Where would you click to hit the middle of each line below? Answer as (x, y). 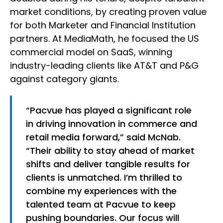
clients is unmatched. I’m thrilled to (104, 178)
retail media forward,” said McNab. (103, 137)
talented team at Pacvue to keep (101, 205)
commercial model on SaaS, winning (91, 52)
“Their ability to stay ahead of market (110, 151)
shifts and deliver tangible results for (108, 164)
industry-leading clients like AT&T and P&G (104, 66)
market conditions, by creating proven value (108, 12)
